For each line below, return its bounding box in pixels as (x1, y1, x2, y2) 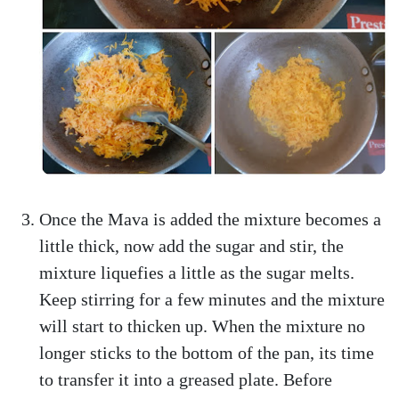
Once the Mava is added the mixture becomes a (39, 209, 381, 229)
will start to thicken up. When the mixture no (39, 316, 365, 336)
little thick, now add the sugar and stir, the (39, 236, 344, 256)
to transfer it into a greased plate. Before (39, 370, 332, 389)
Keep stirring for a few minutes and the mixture (39, 289, 385, 309)
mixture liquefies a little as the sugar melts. (39, 263, 354, 282)
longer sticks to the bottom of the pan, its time (39, 343, 374, 362)
